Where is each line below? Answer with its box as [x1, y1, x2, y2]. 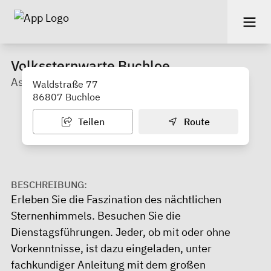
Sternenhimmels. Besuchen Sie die [11, 208, 181, 223]
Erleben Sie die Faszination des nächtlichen [11, 192, 221, 206]
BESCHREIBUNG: [11, 178, 87, 191]
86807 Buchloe [33, 90, 100, 103]
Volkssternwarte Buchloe [11, 56, 170, 74]
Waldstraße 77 [33, 77, 98, 90]
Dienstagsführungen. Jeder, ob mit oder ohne [11, 224, 230, 239]
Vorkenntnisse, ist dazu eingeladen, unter [11, 241, 212, 255]
